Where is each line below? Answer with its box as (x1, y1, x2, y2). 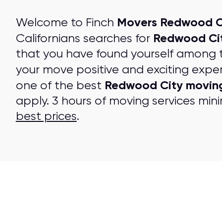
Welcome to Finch (15, 15, 117, 29)
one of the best (15, 78, 105, 92)
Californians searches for (15, 31, 153, 45)
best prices (15, 109, 77, 123)
